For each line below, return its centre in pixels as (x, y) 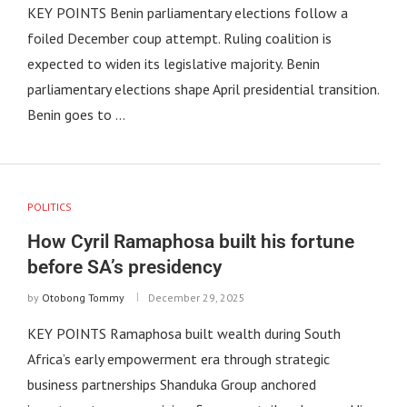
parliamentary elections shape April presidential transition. (203, 89)
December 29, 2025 (196, 297)
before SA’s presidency (124, 267)
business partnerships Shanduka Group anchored (171, 384)
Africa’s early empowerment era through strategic (178, 358)
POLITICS (49, 206)
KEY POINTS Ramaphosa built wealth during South (184, 333)
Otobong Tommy (83, 297)
